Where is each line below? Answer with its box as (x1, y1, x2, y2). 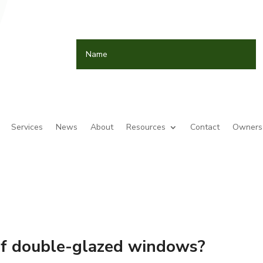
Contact (190, 122, 220, 133)
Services (11, 122, 43, 133)
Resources (126, 122, 166, 133)
